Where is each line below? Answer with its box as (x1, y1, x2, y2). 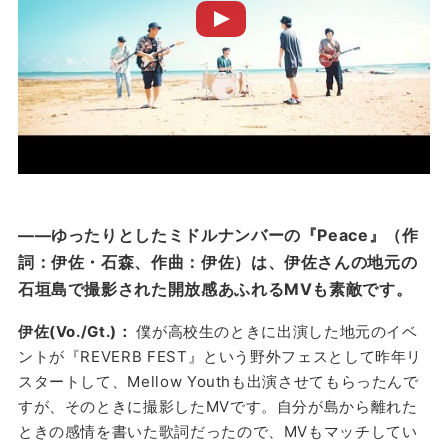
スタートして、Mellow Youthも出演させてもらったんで (17, 371, 419, 391)
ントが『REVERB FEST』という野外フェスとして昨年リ (17, 346, 423, 366)
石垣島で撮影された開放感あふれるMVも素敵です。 (17, 278, 413, 299)
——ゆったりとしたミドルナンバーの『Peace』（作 (17, 224, 419, 245)
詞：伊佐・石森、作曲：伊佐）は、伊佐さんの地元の (17, 251, 418, 272)
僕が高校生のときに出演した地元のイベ (136, 321, 418, 341)
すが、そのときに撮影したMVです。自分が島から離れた (17, 396, 418, 416)
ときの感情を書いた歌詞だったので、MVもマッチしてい (17, 421, 418, 441)
